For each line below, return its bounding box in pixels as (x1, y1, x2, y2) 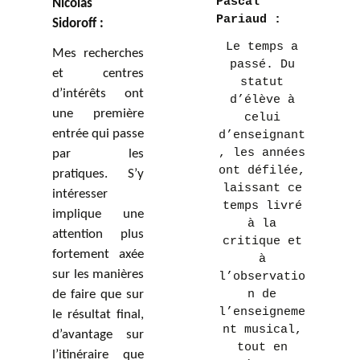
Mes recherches (52, 47, 144, 60)
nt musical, (222, 323, 302, 337)
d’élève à (229, 93, 295, 107)
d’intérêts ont (52, 87, 144, 100)
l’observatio (219, 270, 305, 284)
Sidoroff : (52, 17, 104, 31)
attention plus (52, 227, 144, 241)
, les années (219, 146, 305, 160)
